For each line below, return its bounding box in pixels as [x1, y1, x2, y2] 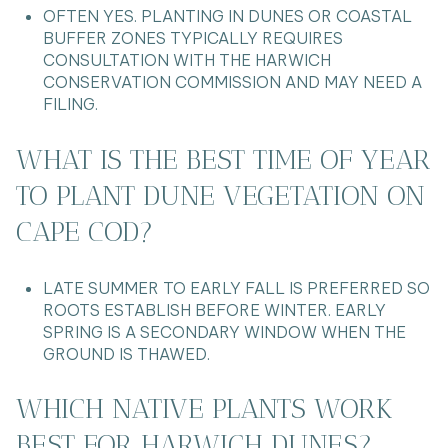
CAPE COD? [16, 215, 153, 249]
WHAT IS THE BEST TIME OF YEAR [16, 143, 431, 177]
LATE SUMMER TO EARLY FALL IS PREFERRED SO [42, 277, 430, 298]
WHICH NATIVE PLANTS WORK [16, 392, 393, 426]
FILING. [42, 94, 98, 115]
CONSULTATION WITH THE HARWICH [42, 50, 331, 71]
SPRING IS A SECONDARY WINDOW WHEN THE [42, 321, 406, 342]
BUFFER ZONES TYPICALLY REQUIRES [42, 28, 343, 49]
